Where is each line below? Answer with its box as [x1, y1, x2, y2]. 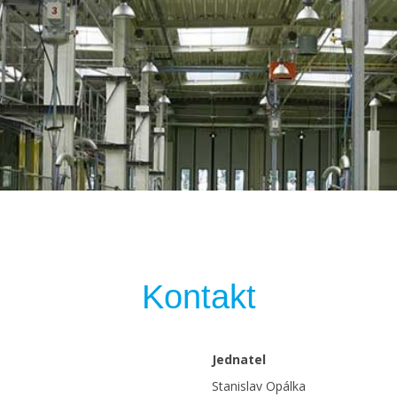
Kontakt [141, 278, 256, 315]
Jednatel [212, 351, 266, 368]
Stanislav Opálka [212, 378, 306, 394]
